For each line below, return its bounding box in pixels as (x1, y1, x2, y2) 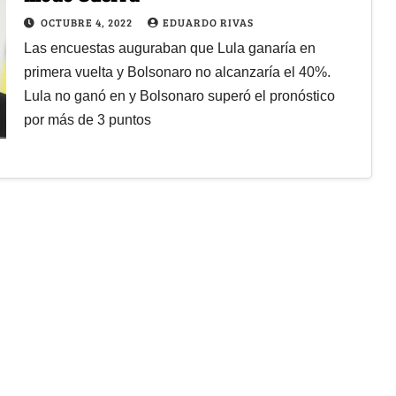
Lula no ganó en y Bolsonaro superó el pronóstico (23, 88, 335, 103)
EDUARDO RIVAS (162, 14, 254, 29)
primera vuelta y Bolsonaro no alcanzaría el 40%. (23, 64, 331, 80)
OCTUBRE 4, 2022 (40, 14, 135, 29)
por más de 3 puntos (23, 111, 151, 127)
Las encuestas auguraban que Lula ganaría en (23, 40, 316, 56)
